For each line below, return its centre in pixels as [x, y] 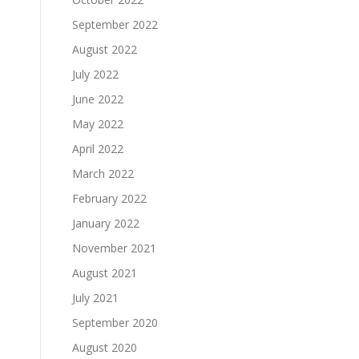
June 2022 [98, 99]
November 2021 [114, 248]
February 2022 [109, 198]
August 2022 [105, 49]
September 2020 [115, 322]
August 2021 [105, 272]
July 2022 [95, 74]
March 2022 [103, 173]
